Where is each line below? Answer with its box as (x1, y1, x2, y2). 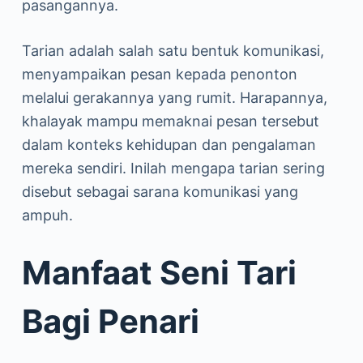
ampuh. (21, 207, 73, 224)
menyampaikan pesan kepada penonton (21, 66, 297, 83)
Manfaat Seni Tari (21, 253, 297, 293)
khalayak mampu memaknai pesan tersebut (21, 113, 319, 130)
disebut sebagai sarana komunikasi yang (21, 183, 298, 200)
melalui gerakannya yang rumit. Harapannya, (21, 89, 327, 106)
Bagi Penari (21, 301, 199, 341)
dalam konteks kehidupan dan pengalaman (21, 136, 316, 153)
